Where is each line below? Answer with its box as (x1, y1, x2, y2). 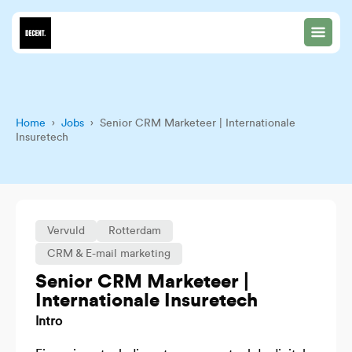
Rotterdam (108, 225, 161, 236)
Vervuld (47, 225, 85, 236)
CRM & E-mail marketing (47, 248, 170, 259)
